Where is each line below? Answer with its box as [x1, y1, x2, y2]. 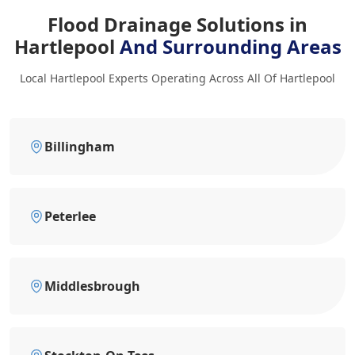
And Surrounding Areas [119, 32, 342, 59]
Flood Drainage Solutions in [48, 10, 307, 37]
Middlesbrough [44, 277, 140, 295]
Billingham [44, 137, 115, 155]
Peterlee [44, 207, 96, 225]
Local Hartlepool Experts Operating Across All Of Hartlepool [20, 70, 335, 86]
